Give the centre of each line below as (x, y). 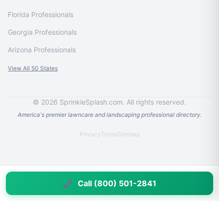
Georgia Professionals (42, 32)
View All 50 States (33, 68)
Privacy (90, 134)
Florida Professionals (41, 14)
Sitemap (128, 134)
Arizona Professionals (42, 50)
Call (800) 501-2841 (117, 183)
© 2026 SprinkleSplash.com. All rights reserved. (109, 102)
